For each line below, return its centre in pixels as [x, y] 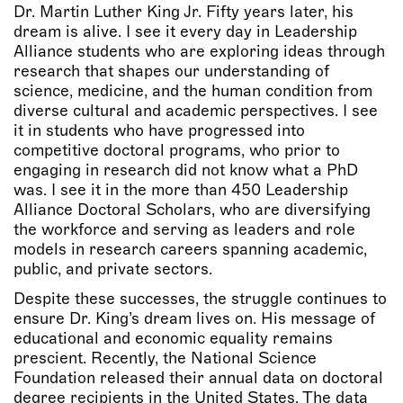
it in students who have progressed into [159, 130]
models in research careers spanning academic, [190, 249]
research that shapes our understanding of [171, 71]
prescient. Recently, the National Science [165, 358]
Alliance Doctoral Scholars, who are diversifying [192, 209]
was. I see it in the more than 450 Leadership [181, 189]
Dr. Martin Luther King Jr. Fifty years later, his [184, 11]
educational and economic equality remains [173, 338]
